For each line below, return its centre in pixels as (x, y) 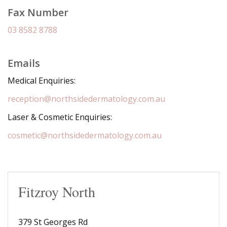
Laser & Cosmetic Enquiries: (60, 117)
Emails (24, 63)
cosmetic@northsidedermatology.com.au (85, 135)
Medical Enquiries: (42, 81)
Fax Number (38, 12)
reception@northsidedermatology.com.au (86, 99)
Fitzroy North (57, 192)
